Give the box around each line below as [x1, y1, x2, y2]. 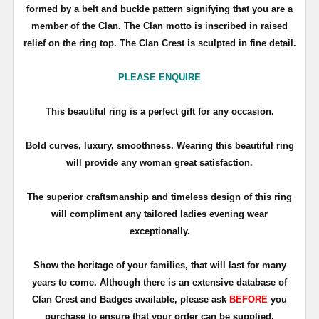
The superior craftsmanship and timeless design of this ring [27, 191, 292, 202]
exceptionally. [129, 225, 190, 236]
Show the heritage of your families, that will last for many [33, 259, 286, 271]
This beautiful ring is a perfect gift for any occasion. [45, 105, 274, 117]
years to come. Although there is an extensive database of [32, 276, 287, 288]
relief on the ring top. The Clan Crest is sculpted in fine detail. [23, 37, 296, 48]
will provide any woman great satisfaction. [66, 157, 253, 168]
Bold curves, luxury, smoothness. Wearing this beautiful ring [25, 140, 294, 151]
